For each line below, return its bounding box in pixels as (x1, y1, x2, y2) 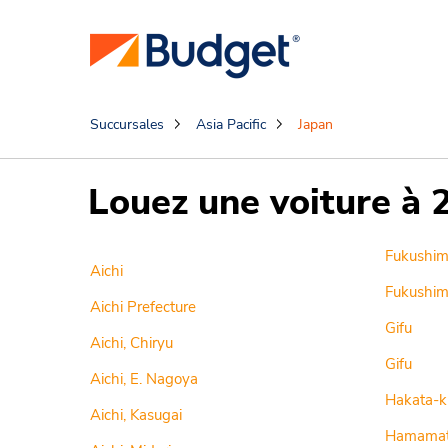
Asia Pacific (196, 115, 266, 134)
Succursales (90, 115, 164, 134)
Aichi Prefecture (90, 297, 196, 317)
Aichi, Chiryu (90, 333, 173, 353)
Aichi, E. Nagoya (90, 369, 198, 389)
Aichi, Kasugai (90, 405, 182, 425)
